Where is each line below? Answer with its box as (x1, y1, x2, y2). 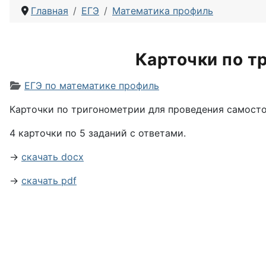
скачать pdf (21, 175, 77, 186)
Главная (31, 5, 68, 17)
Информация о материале (9, 79, 135, 91)
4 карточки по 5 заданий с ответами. (9, 127, 186, 139)
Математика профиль (112, 5, 213, 17)
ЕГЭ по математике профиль (24, 80, 159, 91)
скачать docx (21, 151, 84, 163)
